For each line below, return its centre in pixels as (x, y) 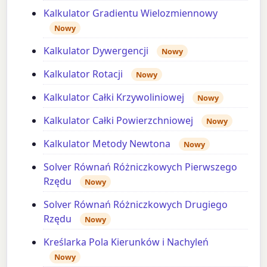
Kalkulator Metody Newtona (107, 143)
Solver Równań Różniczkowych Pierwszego (141, 167)
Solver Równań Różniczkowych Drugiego (136, 204)
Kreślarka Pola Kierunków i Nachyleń (126, 242)
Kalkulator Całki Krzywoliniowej (114, 97)
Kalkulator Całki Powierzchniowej (119, 120)
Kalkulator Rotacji (83, 74)
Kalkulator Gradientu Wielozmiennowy (131, 13)
